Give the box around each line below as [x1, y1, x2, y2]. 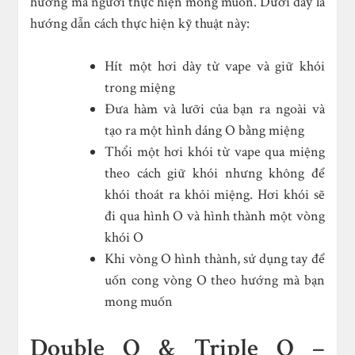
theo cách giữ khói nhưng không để [105, 163, 325, 182]
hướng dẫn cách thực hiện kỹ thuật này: [30, 13, 250, 32]
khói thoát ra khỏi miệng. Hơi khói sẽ [105, 185, 325, 204]
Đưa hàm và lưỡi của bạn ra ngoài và [105, 99, 325, 118]
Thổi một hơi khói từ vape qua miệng [105, 142, 325, 161]
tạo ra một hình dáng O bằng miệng [105, 120, 305, 139]
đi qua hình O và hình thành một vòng [105, 206, 325, 225]
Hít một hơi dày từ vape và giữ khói [105, 56, 325, 75]
